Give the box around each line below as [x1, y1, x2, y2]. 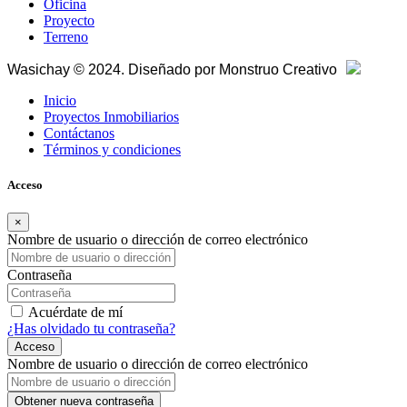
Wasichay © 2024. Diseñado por [7, 62, 219, 78]
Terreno [44, 29, 88, 45]
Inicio [44, 93, 76, 109]
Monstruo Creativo [219, 62, 341, 78]
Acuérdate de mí [28, 304, 123, 321]
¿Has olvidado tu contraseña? [7, 321, 175, 337]
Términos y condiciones [44, 142, 181, 158]
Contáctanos [44, 125, 114, 142]
